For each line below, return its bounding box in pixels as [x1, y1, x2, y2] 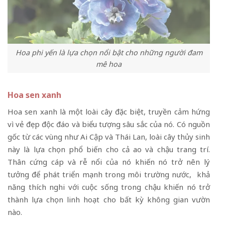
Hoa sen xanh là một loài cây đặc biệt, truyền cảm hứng [8, 106, 210, 117]
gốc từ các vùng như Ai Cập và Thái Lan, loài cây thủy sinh [8, 131, 210, 142]
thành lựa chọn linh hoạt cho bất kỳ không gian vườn [8, 194, 210, 204]
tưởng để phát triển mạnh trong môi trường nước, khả [8, 169, 210, 179]
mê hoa [96, 59, 122, 69]
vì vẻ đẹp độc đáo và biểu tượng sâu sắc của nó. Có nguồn [8, 119, 210, 129]
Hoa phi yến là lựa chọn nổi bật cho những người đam [15, 47, 202, 57]
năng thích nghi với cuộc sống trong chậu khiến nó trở [8, 181, 210, 192]
